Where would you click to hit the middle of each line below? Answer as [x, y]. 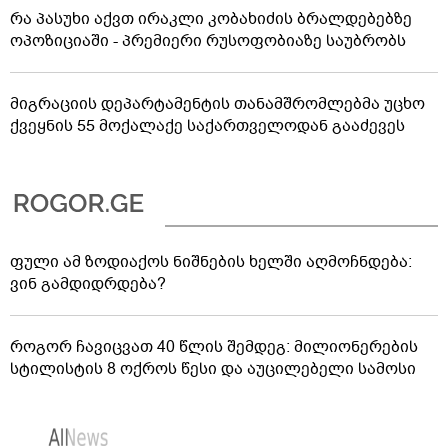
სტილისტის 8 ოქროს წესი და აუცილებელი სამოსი [213, 368]
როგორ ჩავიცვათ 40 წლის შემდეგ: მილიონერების [214, 346]
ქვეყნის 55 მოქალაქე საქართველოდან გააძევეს [207, 125]
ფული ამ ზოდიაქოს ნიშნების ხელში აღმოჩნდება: [211, 261]
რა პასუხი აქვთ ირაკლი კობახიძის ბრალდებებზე [211, 18]
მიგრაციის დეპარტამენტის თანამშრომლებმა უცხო [217, 103]
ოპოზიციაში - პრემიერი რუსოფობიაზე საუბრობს [208, 40]
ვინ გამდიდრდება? [88, 283]
